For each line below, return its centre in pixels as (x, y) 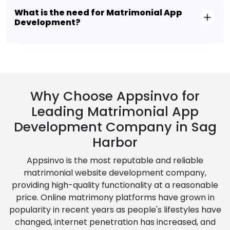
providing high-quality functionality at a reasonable (115, 185)
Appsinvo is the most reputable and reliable (115, 161)
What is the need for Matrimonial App (98, 13)
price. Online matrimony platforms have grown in (115, 198)
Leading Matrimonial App (115, 112)
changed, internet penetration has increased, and (115, 222)
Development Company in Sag (115, 127)
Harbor (115, 143)
